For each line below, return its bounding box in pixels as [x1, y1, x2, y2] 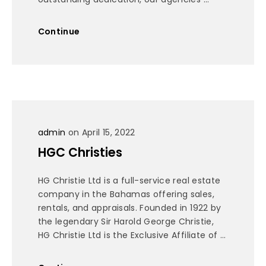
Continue [37, 26, 80, 38]
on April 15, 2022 [65, 126, 135, 138]
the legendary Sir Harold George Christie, [37, 216, 214, 228]
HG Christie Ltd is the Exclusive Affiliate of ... [37, 229, 226, 242]
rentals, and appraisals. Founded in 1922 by [37, 202, 221, 214]
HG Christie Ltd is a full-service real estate [37, 175, 221, 187]
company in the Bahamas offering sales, [37, 188, 214, 201]
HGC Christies [37, 144, 122, 161]
